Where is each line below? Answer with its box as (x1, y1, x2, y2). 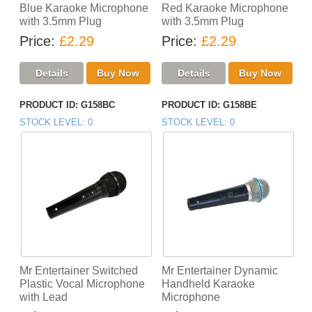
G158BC (81, 100, 116, 111)
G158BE (223, 100, 257, 111)
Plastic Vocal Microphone (19, 278, 146, 290)
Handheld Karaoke (162, 278, 255, 290)
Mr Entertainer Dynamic (162, 265, 278, 277)
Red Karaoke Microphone (162, 2, 288, 15)
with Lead (19, 291, 68, 304)
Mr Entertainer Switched (19, 265, 139, 277)
